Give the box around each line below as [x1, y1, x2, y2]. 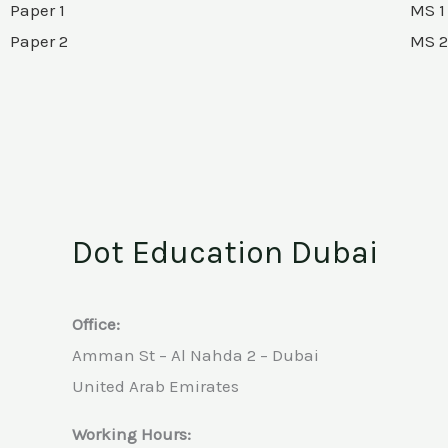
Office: [72, 314, 120, 334]
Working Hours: [72, 424, 191, 444]
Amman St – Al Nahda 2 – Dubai [72, 345, 319, 365]
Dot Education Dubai [72, 234, 378, 271]
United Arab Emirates [72, 376, 239, 396]
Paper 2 [10, 31, 68, 51]
